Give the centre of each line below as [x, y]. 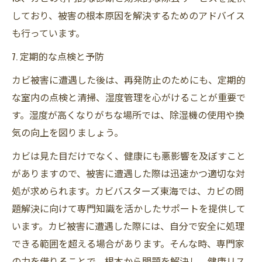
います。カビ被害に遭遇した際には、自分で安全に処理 [128, 225]
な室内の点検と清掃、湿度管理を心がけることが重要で [129, 97]
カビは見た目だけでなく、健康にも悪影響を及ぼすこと [129, 155]
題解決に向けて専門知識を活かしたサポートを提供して [129, 208]
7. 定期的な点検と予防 [58, 56]
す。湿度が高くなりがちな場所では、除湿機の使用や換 [128, 114]
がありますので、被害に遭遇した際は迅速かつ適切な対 [128, 173]
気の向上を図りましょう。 [68, 132]
